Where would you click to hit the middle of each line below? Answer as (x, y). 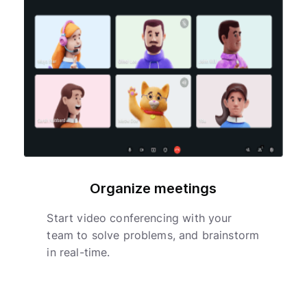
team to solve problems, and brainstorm (153, 235)
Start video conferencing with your (139, 218)
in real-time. (78, 253)
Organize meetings (153, 189)
